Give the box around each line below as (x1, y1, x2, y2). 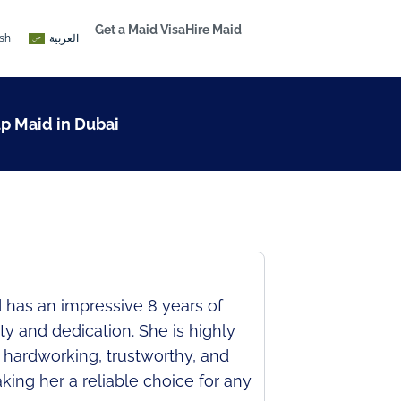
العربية (49, 31, 80, 45)
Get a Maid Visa (95, 22, 186, 37)
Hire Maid (185, 22, 243, 37)
